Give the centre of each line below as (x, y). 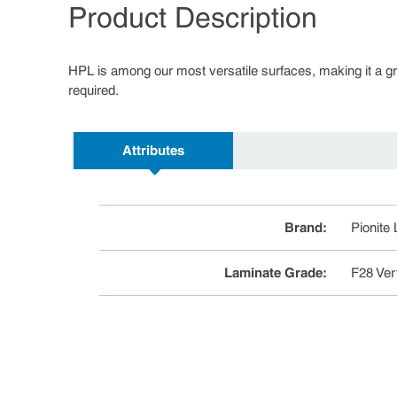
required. (93, 90)
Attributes (153, 151)
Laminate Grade (274, 273)
